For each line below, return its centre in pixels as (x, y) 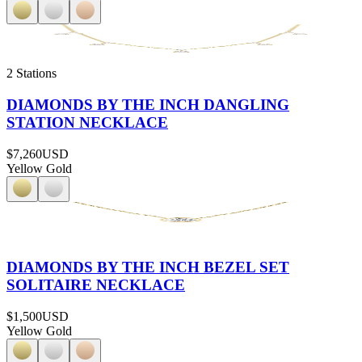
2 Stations (32, 74)
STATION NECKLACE (87, 122)
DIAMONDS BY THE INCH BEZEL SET (148, 267)
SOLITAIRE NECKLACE (96, 285)
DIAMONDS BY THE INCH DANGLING (148, 104)
